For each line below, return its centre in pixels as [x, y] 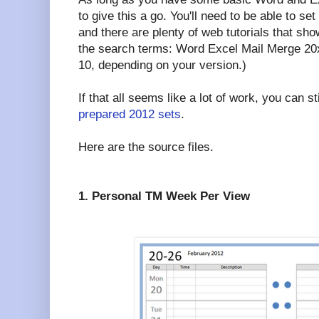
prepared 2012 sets [130, 114]
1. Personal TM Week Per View [164, 196]
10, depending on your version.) [162, 65]
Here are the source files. [146, 147]
